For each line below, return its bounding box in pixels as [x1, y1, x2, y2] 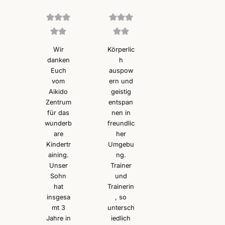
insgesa [46, 193, 70, 201]
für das [47, 108, 70, 117]
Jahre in [46, 214, 71, 222]
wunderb [45, 119, 72, 127]
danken [47, 56, 70, 64]
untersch [107, 203, 135, 211]
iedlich [111, 214, 131, 222]
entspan [108, 98, 134, 106]
